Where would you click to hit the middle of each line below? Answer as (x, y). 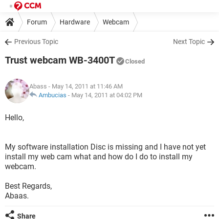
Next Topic (189, 42)
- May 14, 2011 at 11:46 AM (85, 86)
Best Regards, (28, 186)
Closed (135, 61)
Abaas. (17, 196)
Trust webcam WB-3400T (60, 60)
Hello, (14, 118)
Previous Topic (36, 42)
